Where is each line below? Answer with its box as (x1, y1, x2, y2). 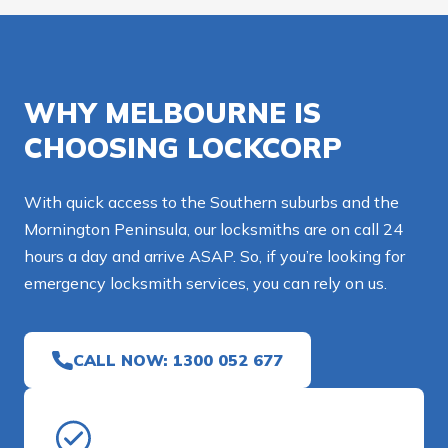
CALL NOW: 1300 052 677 (73, 350, 283, 371)
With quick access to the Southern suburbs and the (24, 192, 399, 213)
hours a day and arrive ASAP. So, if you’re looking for (24, 246, 405, 267)
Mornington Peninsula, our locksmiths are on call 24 (24, 219, 403, 240)
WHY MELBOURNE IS (24, 95, 321, 131)
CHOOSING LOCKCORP (24, 130, 342, 166)
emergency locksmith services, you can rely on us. (24, 273, 387, 294)
